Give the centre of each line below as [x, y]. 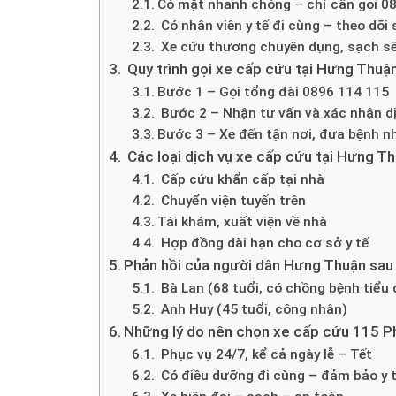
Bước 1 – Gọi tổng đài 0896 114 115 [273, 91]
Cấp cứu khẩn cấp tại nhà [240, 179]
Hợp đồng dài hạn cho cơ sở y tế [263, 243]
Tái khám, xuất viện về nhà [242, 221]
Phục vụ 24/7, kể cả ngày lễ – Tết [264, 354]
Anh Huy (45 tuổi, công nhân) [252, 309]
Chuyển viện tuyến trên [231, 200]
